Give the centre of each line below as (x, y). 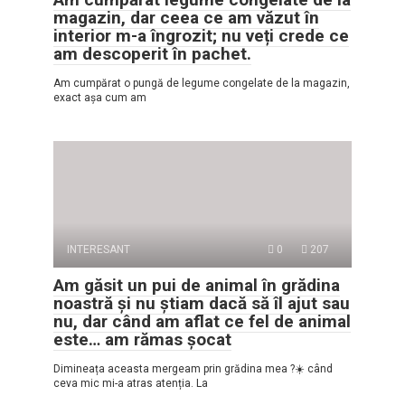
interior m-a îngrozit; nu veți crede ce (201, 36)
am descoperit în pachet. (152, 54)
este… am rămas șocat (142, 340)
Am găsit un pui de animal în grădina (197, 286)
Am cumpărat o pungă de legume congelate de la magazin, (202, 84)
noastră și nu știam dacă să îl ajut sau (202, 304)
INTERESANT (99, 250)
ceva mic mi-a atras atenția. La (131, 384)
